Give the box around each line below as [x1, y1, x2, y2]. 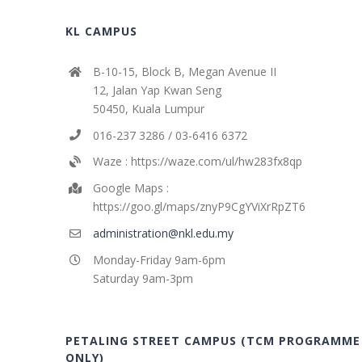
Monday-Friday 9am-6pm [92, 251, 225, 267]
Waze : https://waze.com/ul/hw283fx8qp [92, 154, 302, 170]
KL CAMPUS [65, 23, 138, 39]
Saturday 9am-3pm [92, 270, 193, 286]
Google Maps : [92, 180, 169, 196]
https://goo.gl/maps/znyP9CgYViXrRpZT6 [92, 199, 305, 215]
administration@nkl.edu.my [92, 225, 234, 241]
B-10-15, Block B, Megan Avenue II [92, 63, 276, 79]
